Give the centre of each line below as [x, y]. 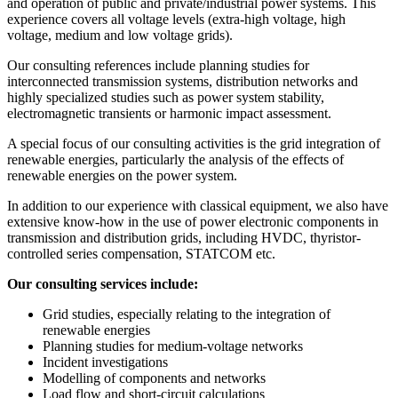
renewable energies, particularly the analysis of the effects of [175, 159]
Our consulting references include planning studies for [158, 65]
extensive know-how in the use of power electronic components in [193, 221]
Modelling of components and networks [154, 378]
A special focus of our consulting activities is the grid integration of [194, 143]
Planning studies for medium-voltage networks [173, 346]
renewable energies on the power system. [122, 175]
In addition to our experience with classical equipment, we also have [198, 205]
